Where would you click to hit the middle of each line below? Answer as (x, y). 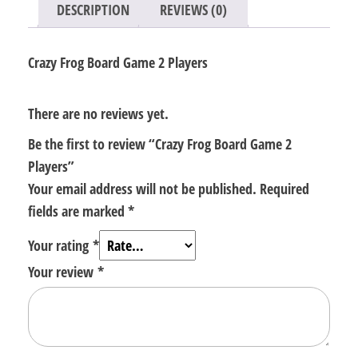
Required (284, 188)
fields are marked (78, 211)
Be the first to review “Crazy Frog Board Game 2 (160, 143)
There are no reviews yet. (98, 113)
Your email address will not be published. (142, 188)
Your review (63, 271)
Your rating (60, 245)
